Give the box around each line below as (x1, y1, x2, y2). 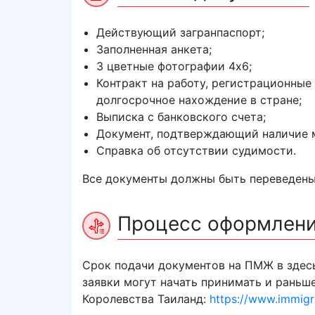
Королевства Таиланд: (82, 292, 210, 306)
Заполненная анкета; (96, 42, 212, 56)
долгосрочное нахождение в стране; (96, 93, 302, 107)
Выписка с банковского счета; (96, 110, 266, 124)
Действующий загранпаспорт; (96, 25, 264, 39)
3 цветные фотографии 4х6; (96, 59, 252, 73)
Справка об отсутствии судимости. (96, 143, 296, 157)
